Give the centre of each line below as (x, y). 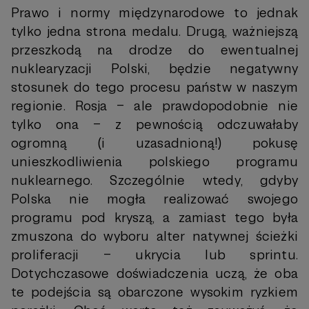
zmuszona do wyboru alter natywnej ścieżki (154, 236)
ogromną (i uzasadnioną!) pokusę (154, 143)
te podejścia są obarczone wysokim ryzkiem (154, 292)
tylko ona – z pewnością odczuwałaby (154, 124)
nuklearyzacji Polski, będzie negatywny (154, 69)
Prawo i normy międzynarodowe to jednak (154, 13)
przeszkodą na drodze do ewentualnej (154, 50)
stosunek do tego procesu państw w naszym (154, 87)
